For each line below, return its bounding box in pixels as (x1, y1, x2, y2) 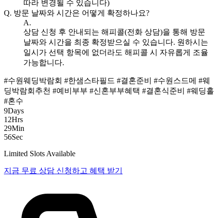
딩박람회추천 (4, 87, 53, 95)
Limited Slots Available (4, 149, 75, 158)
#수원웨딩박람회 (4, 76, 64, 85)
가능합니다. (23, 58, 64, 67)
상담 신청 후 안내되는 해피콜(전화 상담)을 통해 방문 (23, 28, 205, 36)
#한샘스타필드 (64, 76, 117, 85)
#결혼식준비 (142, 87, 187, 95)
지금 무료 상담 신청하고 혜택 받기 (4, 166, 123, 175)
